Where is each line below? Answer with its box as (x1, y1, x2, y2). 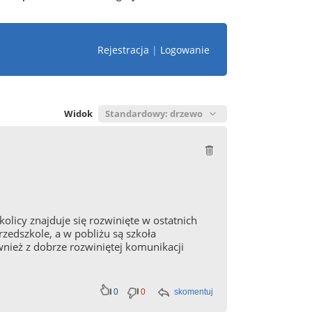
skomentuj (174, 287, 213, 297)
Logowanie (160, 42, 210, 56)
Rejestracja (97, 42, 149, 56)
